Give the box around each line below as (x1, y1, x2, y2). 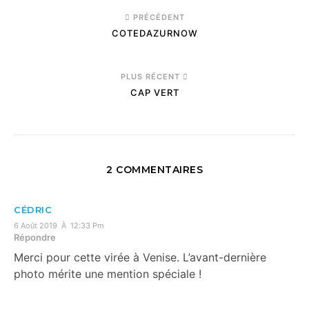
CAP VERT (130, 87, 179, 98)
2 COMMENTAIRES (106, 163, 203, 176)
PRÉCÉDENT (130, 12, 185, 22)
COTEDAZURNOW (111, 28, 198, 39)
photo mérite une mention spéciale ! (14, 267, 201, 281)
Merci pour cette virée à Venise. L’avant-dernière (14, 250, 266, 264)
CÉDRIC (14, 204, 52, 215)
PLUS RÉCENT (121, 72, 183, 81)
